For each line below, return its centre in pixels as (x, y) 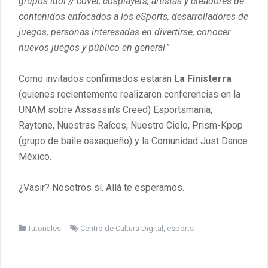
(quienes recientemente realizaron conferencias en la (130, 94)
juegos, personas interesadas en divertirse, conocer (124, 32)
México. (35, 156)
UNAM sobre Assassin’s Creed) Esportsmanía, (115, 109)
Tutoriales (44, 228)
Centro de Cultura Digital (122, 228)
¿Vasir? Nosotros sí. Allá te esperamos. (101, 187)
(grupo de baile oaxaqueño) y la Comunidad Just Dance (133, 141)
